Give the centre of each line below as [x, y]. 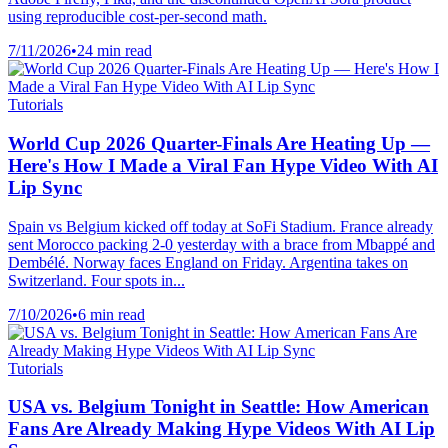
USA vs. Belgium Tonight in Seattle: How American [218, 407]
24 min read [114, 51]
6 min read [111, 314]
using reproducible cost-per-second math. [137, 17]
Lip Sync [45, 187]
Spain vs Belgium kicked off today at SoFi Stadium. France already [220, 226]
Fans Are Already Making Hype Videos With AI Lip [221, 429]
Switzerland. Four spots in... [96, 280]
